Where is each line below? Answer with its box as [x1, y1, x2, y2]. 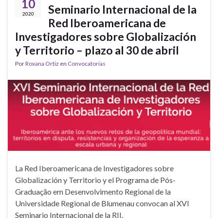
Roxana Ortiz [25, 60, 59, 68]
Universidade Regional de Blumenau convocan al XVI [15, 198, 189, 208]
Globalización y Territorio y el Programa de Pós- [15, 175, 176, 184]
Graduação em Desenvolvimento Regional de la [15, 186, 171, 196]
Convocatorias [68, 60, 106, 68]
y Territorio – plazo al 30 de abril [15, 43, 179, 57]
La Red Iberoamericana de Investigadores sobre [15, 163, 174, 173]
